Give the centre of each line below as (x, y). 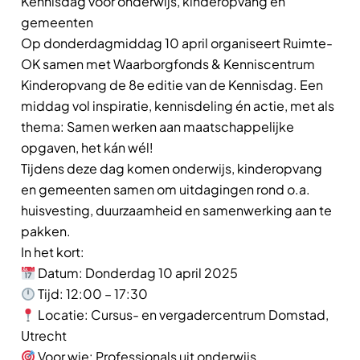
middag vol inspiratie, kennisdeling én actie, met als (178, 106)
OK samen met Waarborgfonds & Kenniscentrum (168, 64)
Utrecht (44, 335)
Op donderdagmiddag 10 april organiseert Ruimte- (177, 43)
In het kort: (53, 252)
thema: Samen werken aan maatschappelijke (157, 127)
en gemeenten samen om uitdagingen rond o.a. (166, 189)
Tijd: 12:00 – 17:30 (92, 294)
